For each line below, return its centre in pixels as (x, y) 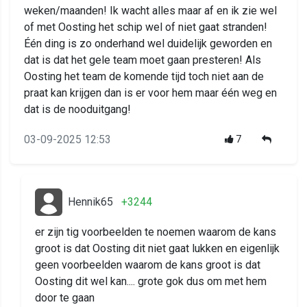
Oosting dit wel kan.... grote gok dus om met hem (151, 282)
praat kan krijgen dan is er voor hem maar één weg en (150, 93)
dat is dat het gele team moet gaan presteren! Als (143, 60)
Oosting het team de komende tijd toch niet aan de (144, 77)
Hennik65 (90, 202)
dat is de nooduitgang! (77, 110)
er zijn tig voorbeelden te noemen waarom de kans (156, 232)
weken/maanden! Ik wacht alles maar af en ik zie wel (150, 11)
